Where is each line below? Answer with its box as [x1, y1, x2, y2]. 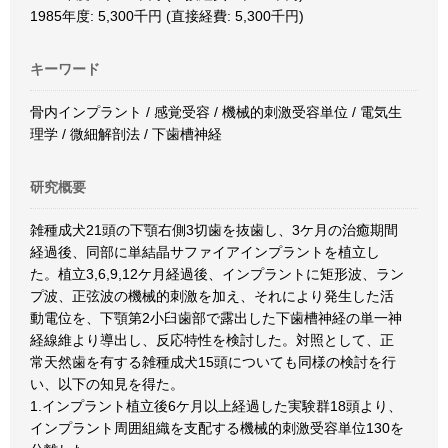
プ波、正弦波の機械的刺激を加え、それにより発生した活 [30, 288, 394, 304]
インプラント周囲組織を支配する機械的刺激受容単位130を [30, 420, 404, 436]
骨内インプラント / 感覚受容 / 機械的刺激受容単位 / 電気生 [30, 104, 402, 120]
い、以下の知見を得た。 [30, 376, 184, 392]
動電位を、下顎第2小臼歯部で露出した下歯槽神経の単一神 [30, 310, 402, 326]
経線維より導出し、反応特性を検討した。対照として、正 [30, 332, 394, 348]
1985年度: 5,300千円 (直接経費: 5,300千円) [30, 8, 304, 24]
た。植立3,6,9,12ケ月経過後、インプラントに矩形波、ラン [30, 266, 404, 282]
